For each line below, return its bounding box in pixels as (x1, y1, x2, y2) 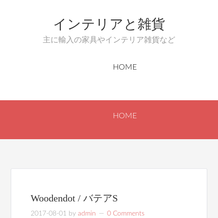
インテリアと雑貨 (53, 18, 165, 31)
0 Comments (107, 210, 145, 217)
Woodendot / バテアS (31, 193, 118, 203)
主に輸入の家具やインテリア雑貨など (43, 36, 175, 44)
